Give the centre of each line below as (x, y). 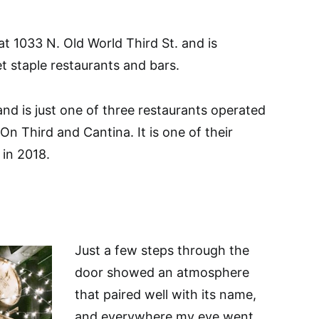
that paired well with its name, (166, 294)
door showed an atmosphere (162, 272)
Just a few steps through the (162, 250)
